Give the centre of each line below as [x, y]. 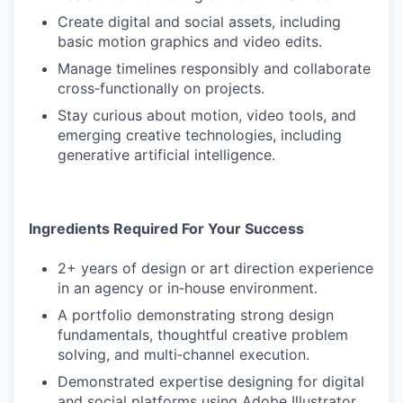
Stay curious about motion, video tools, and [207, 115]
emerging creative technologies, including [200, 135]
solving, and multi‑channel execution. [184, 354]
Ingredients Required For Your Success [166, 228]
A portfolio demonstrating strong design [196, 315]
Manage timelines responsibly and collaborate [214, 68]
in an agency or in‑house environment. [188, 288]
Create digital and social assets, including [199, 22]
